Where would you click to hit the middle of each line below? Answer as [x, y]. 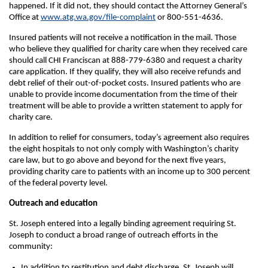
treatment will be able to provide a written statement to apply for [126, 106]
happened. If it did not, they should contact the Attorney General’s [128, 6]
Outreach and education [53, 204]
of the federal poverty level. [58, 183]
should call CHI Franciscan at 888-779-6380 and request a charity [126, 61]
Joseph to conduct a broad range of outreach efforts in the [113, 235]
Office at [25, 18]
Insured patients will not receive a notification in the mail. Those [123, 38]
